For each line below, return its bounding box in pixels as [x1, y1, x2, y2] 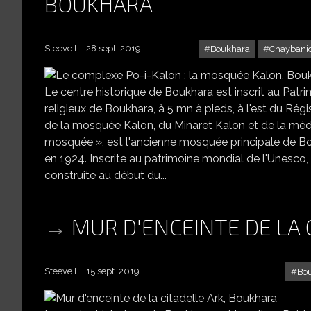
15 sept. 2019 [86, 265, 139, 276]
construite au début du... [44, 168, 167, 182]
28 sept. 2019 [86, 42, 140, 53]
